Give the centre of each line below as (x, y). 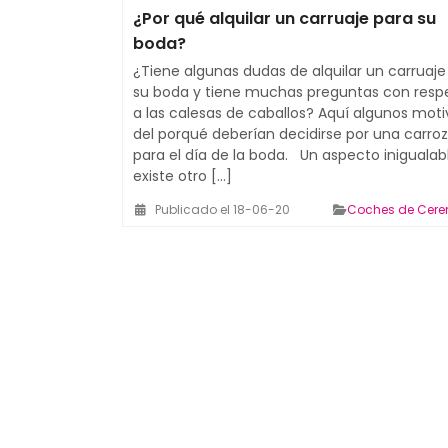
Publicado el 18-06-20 (222, 209)
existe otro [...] (182, 175)
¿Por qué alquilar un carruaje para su (284, 18)
